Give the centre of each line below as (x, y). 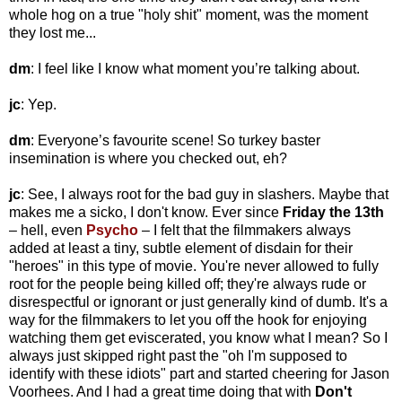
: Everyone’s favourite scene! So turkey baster (175, 141)
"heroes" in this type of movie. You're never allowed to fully (194, 267)
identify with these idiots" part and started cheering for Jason (199, 374)
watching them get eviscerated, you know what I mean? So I (198, 338)
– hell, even (48, 231)
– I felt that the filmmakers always (245, 231)
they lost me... (52, 33)
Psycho (112, 231)
